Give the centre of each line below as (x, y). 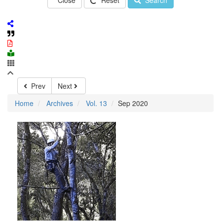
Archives (60, 103)
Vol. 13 (96, 103)
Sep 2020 (133, 103)
